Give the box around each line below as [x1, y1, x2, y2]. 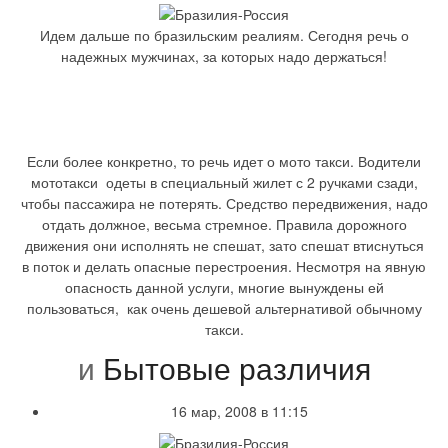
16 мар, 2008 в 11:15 [170, 400, 308, 421]
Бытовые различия [94, 352, 371, 386]
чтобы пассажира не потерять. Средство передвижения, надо [20, 192, 428, 213]
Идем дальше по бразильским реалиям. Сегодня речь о [39, 24, 409, 45]
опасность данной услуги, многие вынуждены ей [64, 276, 384, 297]
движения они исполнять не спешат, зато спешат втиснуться [24, 234, 424, 255]
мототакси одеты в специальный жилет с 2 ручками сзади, [30, 171, 418, 192]
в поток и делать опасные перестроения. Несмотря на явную [22, 255, 426, 276]
